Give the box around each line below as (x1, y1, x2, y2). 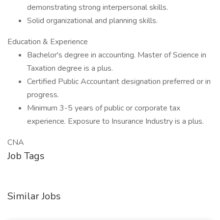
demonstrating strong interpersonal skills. (27, 2, 168, 13)
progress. (27, 89, 59, 100)
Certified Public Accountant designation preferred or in (27, 76, 211, 87)
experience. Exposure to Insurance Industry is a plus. (27, 116, 204, 127)
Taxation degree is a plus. (27, 63, 113, 74)
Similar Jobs (7, 190, 61, 203)
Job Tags (7, 149, 45, 163)
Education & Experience (7, 36, 88, 47)
